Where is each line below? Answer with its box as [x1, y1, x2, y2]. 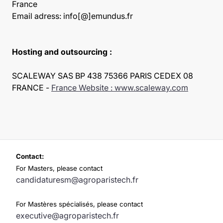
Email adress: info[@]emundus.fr [12, 11, 133, 21]
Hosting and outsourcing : [12, 47, 112, 57]
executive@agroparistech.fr [16, 211, 119, 221]
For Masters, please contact [16, 164, 103, 173]
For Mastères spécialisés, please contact [16, 200, 143, 209]
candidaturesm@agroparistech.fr [16, 175, 138, 185]
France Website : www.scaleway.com [51, 83, 188, 93]
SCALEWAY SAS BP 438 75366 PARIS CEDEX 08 [12, 71, 193, 81]
